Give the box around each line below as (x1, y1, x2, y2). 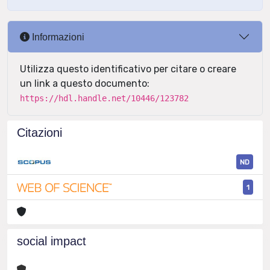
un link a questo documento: (20, 78, 149, 89)
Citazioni (17, 126, 62, 139)
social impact (17, 234, 86, 248)
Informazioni (30, 31, 84, 42)
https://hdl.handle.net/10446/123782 (20, 93, 189, 103)
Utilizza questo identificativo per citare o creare (20, 63, 236, 75)
